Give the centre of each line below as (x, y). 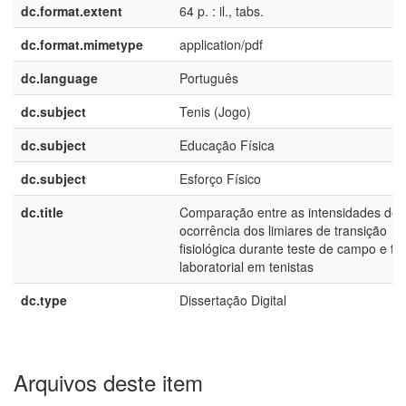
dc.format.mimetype (82, 44)
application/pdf (221, 44)
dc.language (59, 78)
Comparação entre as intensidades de (289, 212)
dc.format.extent (72, 11)
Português (209, 78)
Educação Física (227, 145)
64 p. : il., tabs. (222, 11)
